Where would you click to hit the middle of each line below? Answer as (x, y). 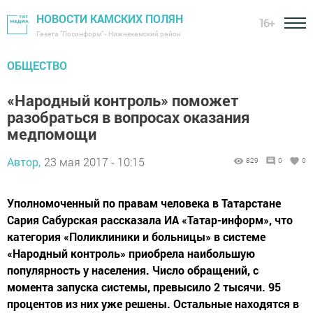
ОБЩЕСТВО (37, 65)
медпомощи (52, 134)
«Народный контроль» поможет (123, 100)
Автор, (24, 162)
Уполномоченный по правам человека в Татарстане (144, 203)
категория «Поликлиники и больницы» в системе (136, 236)
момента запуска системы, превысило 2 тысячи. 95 (144, 287)
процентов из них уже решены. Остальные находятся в (153, 304)
